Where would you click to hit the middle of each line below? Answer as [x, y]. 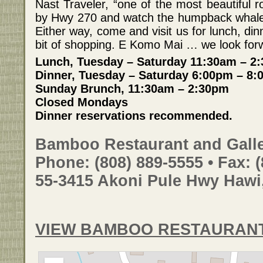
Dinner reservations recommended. [134, 116]
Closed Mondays [82, 102]
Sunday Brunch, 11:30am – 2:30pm [132, 89]
